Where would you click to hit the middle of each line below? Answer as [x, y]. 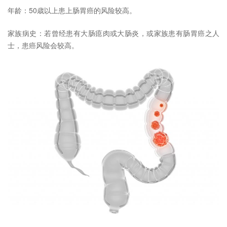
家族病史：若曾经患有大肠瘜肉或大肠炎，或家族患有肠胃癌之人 [113, 33]
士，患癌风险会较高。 [43, 45]
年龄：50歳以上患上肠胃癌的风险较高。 [72, 10]
